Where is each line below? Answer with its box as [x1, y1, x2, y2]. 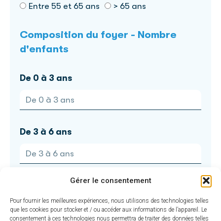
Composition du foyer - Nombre [20, 28, 177, 40]
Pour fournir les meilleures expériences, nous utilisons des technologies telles [10, 197, 209, 204]
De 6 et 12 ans [20, 180, 78, 190]
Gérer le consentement [70, 176, 151, 185]
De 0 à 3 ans [20, 73, 72, 83]
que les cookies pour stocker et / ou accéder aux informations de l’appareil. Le [10, 206, 207, 213]
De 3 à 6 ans [20, 126, 72, 137]
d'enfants [20, 42, 69, 55]
